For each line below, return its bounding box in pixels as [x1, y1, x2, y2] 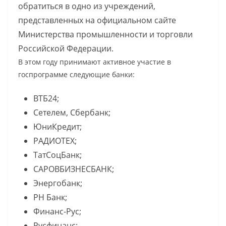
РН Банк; [33, 191, 67, 203]
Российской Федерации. [18, 42, 114, 54]
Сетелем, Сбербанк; [33, 106, 110, 118]
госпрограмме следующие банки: [18, 69, 135, 79]
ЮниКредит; [33, 121, 82, 132]
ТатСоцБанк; [33, 149, 82, 160]
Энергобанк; [33, 177, 82, 189]
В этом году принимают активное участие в [18, 56, 171, 67]
